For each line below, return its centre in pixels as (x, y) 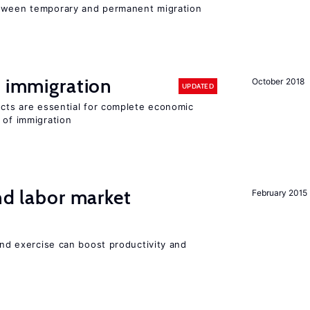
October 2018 (278, 81)
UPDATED (198, 86)
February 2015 (280, 193)
